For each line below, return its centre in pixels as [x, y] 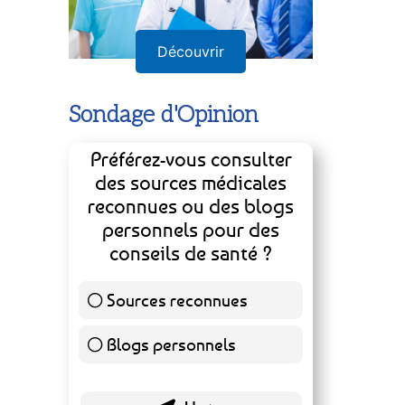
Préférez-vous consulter [191, 159]
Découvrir [191, 52]
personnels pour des [191, 230]
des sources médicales [191, 183]
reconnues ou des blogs [191, 206]
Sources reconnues [177, 300]
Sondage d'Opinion [164, 115]
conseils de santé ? [191, 253]
